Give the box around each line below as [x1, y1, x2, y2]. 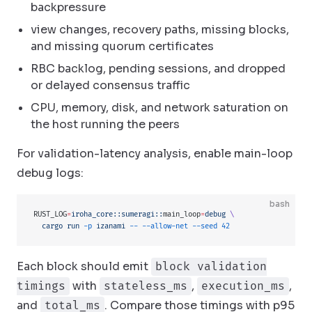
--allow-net [138, 221, 188, 231]
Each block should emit [17, 259, 151, 274]
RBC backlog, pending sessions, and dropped [31, 61, 286, 76]
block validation [155, 260, 267, 274]
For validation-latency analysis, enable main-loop [17, 146, 292, 161]
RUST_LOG [33, 210, 67, 219]
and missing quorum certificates [31, 39, 214, 54]
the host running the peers [31, 117, 180, 132]
